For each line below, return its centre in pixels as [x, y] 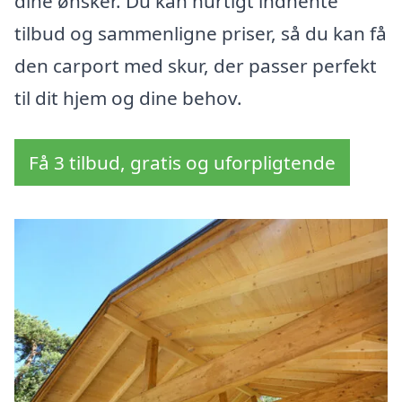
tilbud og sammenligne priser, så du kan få [201, 34]
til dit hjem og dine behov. [128, 98]
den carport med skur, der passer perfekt [196, 66]
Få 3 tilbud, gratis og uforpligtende [182, 163]
